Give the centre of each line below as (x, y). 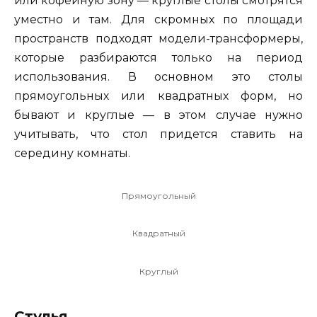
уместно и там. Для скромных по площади (158, 19)
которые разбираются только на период (158, 57)
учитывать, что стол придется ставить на (158, 134)
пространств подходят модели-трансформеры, (158, 38)
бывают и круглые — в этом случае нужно (158, 115)
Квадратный (158, 234)
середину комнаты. (72, 153)
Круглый (158, 272)
